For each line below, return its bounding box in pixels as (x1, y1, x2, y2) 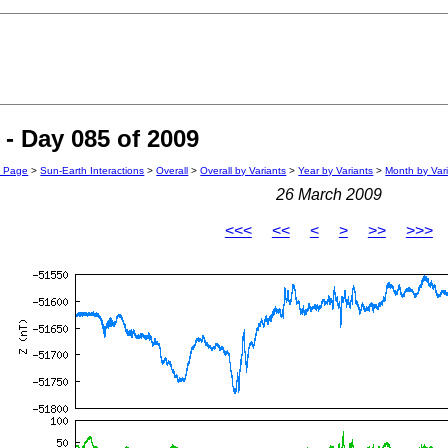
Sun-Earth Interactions (40, 165, 145, 177)
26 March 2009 (275, 186, 382, 204)
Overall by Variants (200, 165, 287, 177)
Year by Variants (298, 165, 374, 177)
